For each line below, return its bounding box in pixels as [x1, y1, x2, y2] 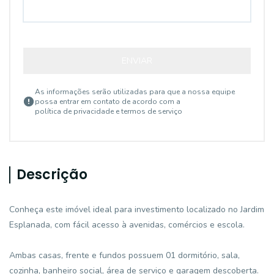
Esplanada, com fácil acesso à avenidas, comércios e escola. [9, 219, 245, 231]
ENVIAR [122, 55, 152, 67]
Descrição [17, 165, 87, 184]
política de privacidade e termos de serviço [35, 106, 182, 116]
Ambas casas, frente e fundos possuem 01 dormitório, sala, [9, 250, 240, 261]
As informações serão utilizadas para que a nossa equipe [35, 87, 235, 97]
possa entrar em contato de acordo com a [35, 97, 180, 106]
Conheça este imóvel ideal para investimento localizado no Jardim [9, 204, 264, 215]
